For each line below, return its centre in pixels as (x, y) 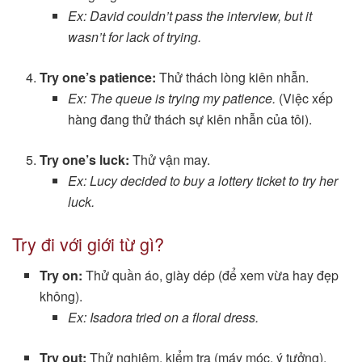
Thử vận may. (170, 159)
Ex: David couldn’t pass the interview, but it (189, 15)
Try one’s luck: (85, 159)
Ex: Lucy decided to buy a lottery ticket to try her (202, 180)
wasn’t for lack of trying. (134, 36)
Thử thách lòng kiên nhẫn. (233, 77)
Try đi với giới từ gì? (88, 243)
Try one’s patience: (98, 77)
